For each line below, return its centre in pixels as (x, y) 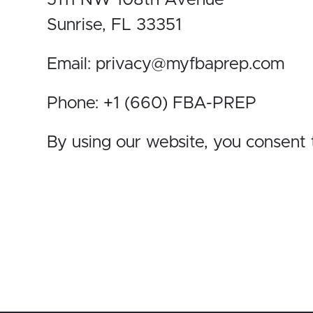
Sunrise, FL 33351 (114, 26)
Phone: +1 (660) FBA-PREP (152, 104)
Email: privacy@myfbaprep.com (166, 65)
